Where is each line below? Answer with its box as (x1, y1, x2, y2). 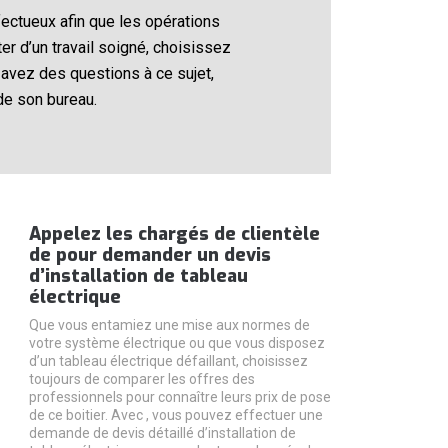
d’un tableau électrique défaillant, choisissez (28, 352, 308, 369)
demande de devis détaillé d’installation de (28, 424, 296, 441)
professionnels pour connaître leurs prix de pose (28, 388, 331, 405)
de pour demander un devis (28, 242, 271, 267)
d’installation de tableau (28, 263, 248, 288)
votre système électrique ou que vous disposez (28, 334, 325, 351)
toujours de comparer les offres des (28, 370, 255, 387)
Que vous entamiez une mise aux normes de (28, 316, 310, 333)
